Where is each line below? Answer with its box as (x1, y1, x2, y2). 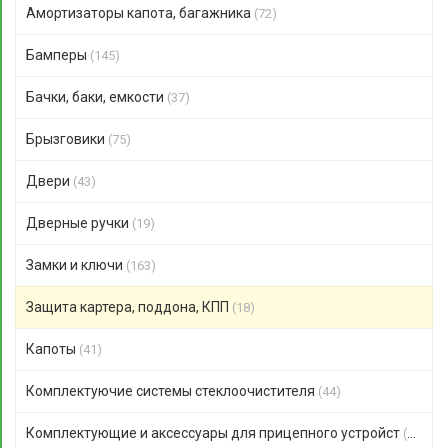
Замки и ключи (26, 257, 126, 273)
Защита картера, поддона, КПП (26, 299, 232, 315)
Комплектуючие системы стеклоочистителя (26, 383, 318, 399)
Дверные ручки (26, 215, 132, 231)
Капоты (26, 341, 79, 357)
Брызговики (26, 131, 108, 147)
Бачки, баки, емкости (26, 89, 167, 105)
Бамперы (26, 47, 90, 63)
